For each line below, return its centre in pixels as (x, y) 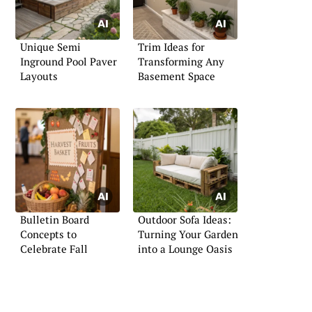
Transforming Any (181, 62)
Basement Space (177, 76)
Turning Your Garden (188, 234)
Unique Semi (50, 47)
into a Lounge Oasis (185, 248)
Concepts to (48, 234)
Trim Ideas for (171, 47)
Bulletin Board (55, 219)
